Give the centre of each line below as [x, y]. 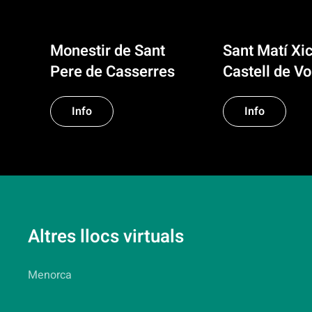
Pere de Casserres [112, 72]
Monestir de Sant [108, 51]
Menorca [50, 275]
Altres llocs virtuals [106, 237]
